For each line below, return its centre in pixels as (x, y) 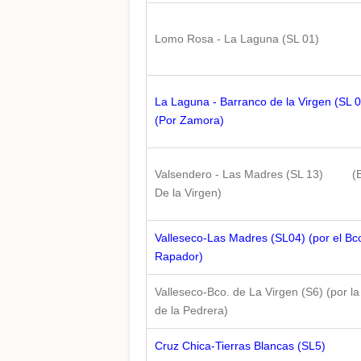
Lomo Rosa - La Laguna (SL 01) (237, 39)
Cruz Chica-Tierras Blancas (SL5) (240, 346)
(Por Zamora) (189, 120)
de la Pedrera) (191, 310)
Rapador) (179, 256)
